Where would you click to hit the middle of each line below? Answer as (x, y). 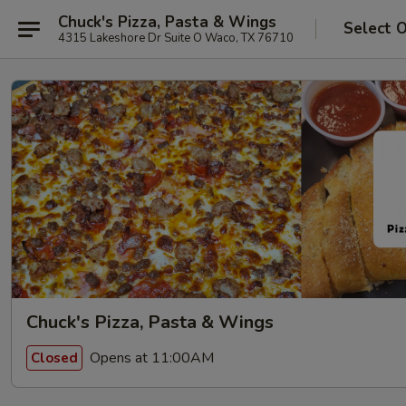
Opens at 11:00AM (150, 358)
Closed (54, 358)
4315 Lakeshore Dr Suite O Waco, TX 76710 (229, 38)
